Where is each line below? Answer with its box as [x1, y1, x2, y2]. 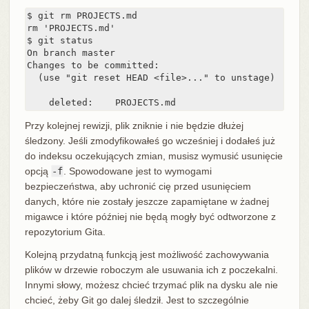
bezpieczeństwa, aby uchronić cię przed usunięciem [24, 181, 251, 192]
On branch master [26, 48, 115, 59]
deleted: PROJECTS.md [26, 97, 176, 108]
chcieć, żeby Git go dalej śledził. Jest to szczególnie [24, 295, 249, 306]
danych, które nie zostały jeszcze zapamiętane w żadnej [24, 196, 269, 208]
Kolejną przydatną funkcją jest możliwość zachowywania [24, 249, 269, 261]
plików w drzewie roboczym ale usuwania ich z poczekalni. [24, 264, 278, 276]
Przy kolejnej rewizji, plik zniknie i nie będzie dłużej [24, 120, 243, 132]
